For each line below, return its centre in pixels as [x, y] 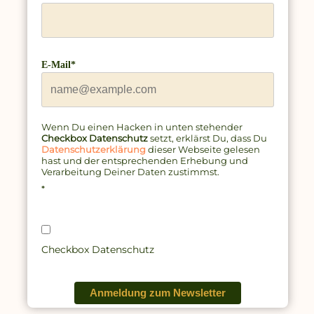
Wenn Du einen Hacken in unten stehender [142, 127]
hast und [62, 161]
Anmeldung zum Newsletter [157, 293]
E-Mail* [59, 65]
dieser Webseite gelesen [203, 150]
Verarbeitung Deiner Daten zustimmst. [131, 172]
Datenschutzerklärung [94, 150]
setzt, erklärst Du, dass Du [208, 138]
